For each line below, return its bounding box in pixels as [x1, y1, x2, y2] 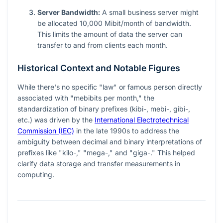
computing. [17, 170, 54, 179]
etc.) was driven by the [17, 115, 95, 124]
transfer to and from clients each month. [37, 41, 168, 50]
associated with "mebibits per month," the [17, 94, 154, 103]
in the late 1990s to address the [74, 126, 179, 135]
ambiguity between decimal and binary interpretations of [17, 137, 202, 146]
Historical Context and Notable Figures [17, 63, 180, 74]
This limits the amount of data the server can [37, 30, 182, 39]
